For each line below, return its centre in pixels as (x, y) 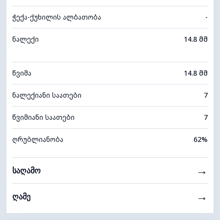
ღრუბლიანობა (38, 139)
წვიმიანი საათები (43, 117)
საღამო (27, 170)
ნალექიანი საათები (47, 95)
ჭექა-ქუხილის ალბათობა (57, 17)
